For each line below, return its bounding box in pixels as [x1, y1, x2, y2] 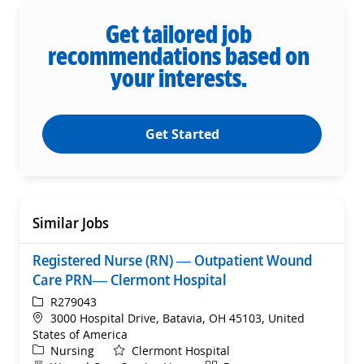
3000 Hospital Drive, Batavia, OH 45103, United [50, 310, 305, 326]
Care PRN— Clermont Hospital [32, 269, 227, 289]
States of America [32, 326, 128, 342]
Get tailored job [106, 16, 252, 50]
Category [32, 341, 80, 357]
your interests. [110, 60, 247, 94]
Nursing [50, 342, 94, 358]
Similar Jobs [32, 212, 109, 232]
